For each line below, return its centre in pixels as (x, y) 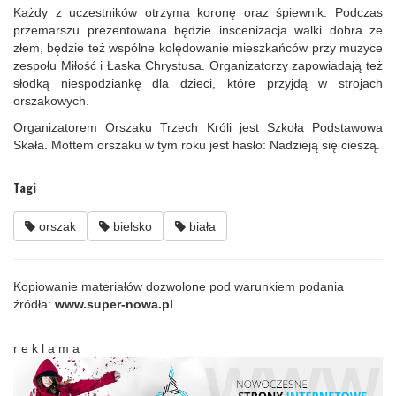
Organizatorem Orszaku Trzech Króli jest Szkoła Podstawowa (198, 127)
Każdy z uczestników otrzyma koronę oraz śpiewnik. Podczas (198, 12)
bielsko (131, 226)
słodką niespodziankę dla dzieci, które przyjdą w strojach (198, 83)
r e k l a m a (46, 348)
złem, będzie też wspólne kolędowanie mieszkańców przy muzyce (198, 47)
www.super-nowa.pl (114, 304)
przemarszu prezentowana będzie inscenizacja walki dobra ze (198, 30)
